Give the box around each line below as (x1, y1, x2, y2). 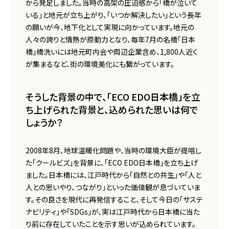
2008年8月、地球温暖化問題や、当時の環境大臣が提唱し (26, 145, 201, 156)
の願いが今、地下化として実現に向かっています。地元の (26, 22, 194, 33)
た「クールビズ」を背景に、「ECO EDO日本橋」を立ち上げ (26, 157, 198, 168)
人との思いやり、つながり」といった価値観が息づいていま (26, 182, 200, 193)
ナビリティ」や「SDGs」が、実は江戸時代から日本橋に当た (26, 207, 200, 217)
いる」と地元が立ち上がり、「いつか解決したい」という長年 (26, 10, 201, 20)
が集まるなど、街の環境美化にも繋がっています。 (26, 59, 174, 70)
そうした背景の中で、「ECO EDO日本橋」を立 (26, 90, 200, 104)
